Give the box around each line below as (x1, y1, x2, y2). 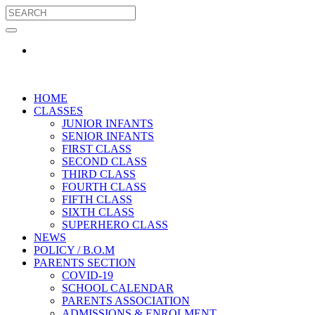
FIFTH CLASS (62, 193, 132, 205)
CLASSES (34, 105, 83, 117)
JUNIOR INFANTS (62, 117, 153, 129)
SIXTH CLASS (62, 206, 134, 218)
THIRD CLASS (62, 168, 136, 180)
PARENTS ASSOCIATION (62, 295, 190, 307)
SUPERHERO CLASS (62, 219, 168, 231)
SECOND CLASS (62, 155, 147, 167)
